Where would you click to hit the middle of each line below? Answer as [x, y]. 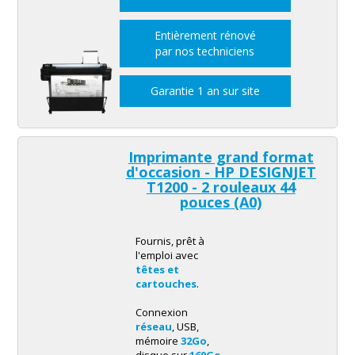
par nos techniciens [205, 52]
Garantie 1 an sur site [205, 91]
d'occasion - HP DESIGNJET [221, 172]
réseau [153, 327]
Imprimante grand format [221, 157]
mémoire [158, 341]
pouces [205, 202]
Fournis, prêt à [170, 241]
